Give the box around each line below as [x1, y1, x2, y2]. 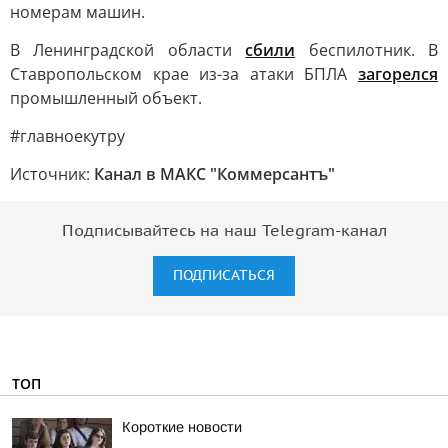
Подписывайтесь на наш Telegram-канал [61, 222, 387, 240]
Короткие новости [122, 419, 242, 435]
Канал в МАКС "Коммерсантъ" [94, 163, 335, 185]
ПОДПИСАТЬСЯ [173, 267, 275, 284]
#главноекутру [10, 125, 125, 147]
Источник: [10, 163, 94, 185]
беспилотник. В [295, 39, 439, 61]
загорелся [358, 63, 438, 85]
